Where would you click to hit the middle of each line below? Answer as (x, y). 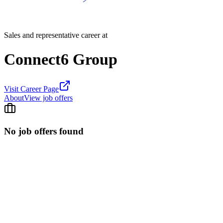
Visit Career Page (31, 89)
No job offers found (44, 131)
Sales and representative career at (56, 35)
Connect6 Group (61, 59)
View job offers (48, 98)
